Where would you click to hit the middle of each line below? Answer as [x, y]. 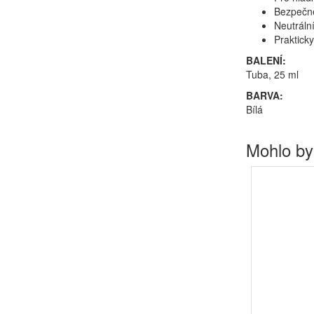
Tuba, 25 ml [272, 74]
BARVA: [265, 95]
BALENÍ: [266, 60]
